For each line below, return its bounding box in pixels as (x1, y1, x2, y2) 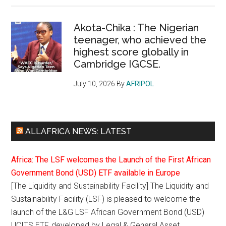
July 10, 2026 (74, 80, 116, 88)
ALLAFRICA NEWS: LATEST (25, 127, 132, 137)
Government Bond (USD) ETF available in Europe (11, 168, 181, 178)
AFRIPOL (126, 80, 154, 88)
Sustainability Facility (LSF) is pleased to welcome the (11, 194, 201, 204)
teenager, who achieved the (74, 34, 207, 46)
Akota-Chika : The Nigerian (74, 22, 199, 34)
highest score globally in (74, 46, 189, 59)
